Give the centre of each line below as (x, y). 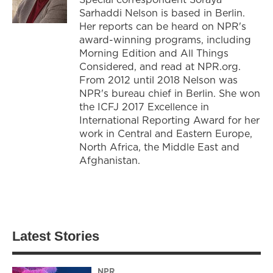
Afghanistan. (110, 160)
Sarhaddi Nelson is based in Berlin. (162, 12)
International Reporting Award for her (169, 120)
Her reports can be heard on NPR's (163, 26)
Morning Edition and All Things (154, 53)
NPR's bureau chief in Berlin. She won (170, 93)
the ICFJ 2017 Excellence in (144, 106)
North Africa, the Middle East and (159, 147)
